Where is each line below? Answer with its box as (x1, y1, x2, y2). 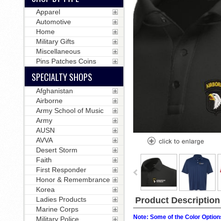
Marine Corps (36, 205, 78, 213)
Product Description (135, 195, 220, 205)
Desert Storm (36, 146, 77, 154)
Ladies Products (36, 195, 86, 203)
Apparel (36, 8, 60, 16)
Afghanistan (36, 87, 73, 95)
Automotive (36, 18, 71, 26)
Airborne (36, 97, 63, 105)
